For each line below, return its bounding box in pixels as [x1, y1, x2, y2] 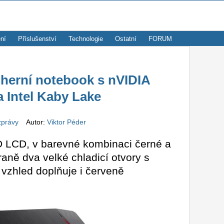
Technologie [68, 35, 103, 42]
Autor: [20, 118, 47, 126]
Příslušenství [18, 35, 56, 42]
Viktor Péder [46, 118, 86, 126]
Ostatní [115, 35, 136, 42]
